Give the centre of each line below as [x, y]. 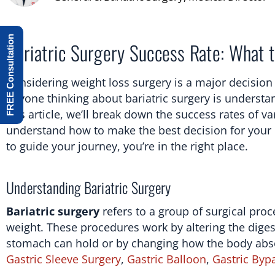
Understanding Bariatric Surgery [89, 187]
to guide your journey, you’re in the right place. [127, 146]
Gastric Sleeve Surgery [64, 259]
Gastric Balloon [167, 259]
